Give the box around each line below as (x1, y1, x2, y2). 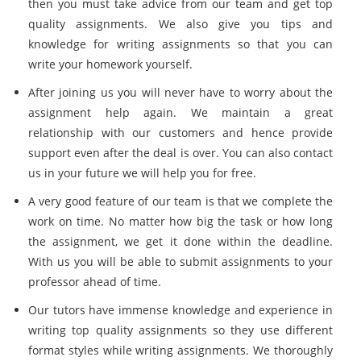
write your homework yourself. (28, 56, 193, 72)
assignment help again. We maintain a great (28, 105, 333, 120)
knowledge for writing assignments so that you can (28, 36, 333, 52)
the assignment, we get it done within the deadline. (28, 234, 333, 249)
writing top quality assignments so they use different (28, 322, 333, 338)
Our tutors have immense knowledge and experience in (28, 302, 333, 317)
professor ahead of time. (28, 274, 161, 289)
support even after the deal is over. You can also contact (28, 145, 333, 160)
